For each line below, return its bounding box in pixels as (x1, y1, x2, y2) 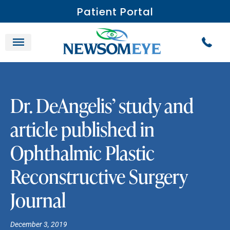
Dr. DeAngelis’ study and (10, 90, 194, 119)
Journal (10, 184, 66, 213)
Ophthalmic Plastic (10, 137, 155, 166)
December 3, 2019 (10, 220, 67, 228)
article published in (10, 113, 155, 142)
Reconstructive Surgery (10, 161, 187, 189)
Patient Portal (76, 5, 154, 19)
